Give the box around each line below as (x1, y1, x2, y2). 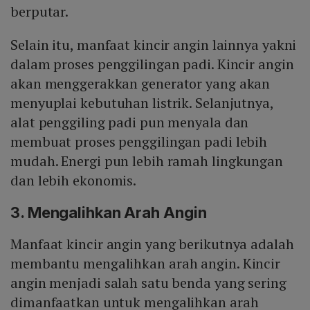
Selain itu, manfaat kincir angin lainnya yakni (10, 35, 297, 55)
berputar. (10, 2, 69, 21)
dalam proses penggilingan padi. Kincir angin (10, 55, 294, 74)
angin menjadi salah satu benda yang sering (10, 273, 286, 293)
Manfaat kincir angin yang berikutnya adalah (10, 235, 294, 254)
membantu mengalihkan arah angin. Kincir (10, 254, 281, 273)
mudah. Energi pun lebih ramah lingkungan (10, 152, 283, 171)
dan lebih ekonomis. (10, 171, 137, 190)
